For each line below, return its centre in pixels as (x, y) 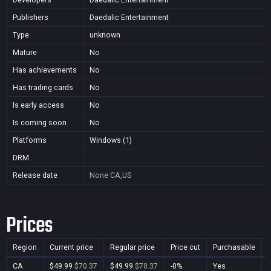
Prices (29, 226)
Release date (35, 175)
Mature (25, 52)
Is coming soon (40, 122)
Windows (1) (111, 140)
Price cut (185, 247)
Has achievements (45, 70)
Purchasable (234, 247)
